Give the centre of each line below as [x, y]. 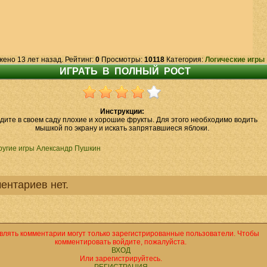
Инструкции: [122, 111]
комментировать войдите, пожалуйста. [121, 242]
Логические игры [235, 60]
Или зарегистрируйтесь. [121, 259]
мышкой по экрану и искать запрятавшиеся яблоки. [122, 128]
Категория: [184, 60]
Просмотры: [122, 60]
